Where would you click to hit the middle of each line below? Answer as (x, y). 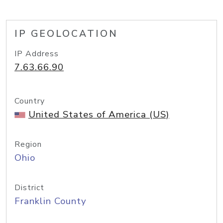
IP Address (37, 54)
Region (28, 144)
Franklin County (51, 201)
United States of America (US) (99, 114)
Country (30, 101)
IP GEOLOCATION (66, 34)
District (29, 188)
